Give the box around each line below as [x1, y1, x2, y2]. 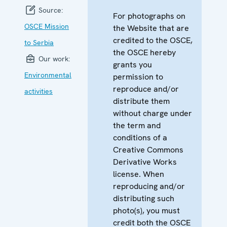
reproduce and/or [113, 83, 179, 94]
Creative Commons [113, 144, 183, 155]
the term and [113, 120, 161, 131]
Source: [36, 5, 63, 15]
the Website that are [113, 22, 189, 33]
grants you [113, 59, 152, 70]
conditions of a [113, 132, 167, 143]
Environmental [24, 70, 71, 80]
